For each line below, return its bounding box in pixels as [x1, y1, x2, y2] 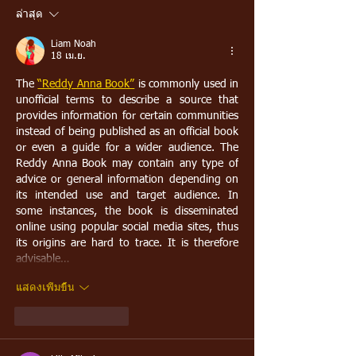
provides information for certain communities [16, 110, 238, 122]
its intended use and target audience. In [16, 190, 238, 202]
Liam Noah [51, 40, 96, 50]
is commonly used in [134, 79, 239, 91]
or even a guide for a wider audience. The [16, 142, 238, 154]
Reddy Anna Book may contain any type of [16, 158, 238, 170]
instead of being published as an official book [16, 126, 238, 138]
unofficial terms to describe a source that [16, 95, 238, 106]
